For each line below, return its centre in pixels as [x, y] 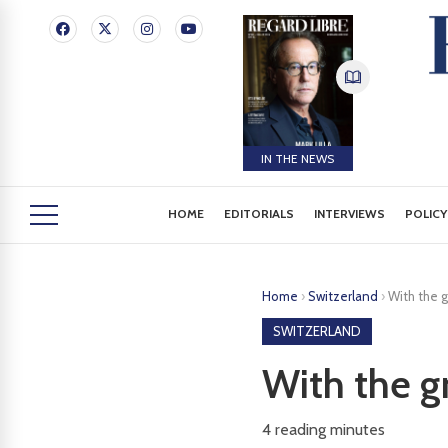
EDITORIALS [259, 213]
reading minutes [328, 429]
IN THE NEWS [298, 158]
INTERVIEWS [350, 213]
